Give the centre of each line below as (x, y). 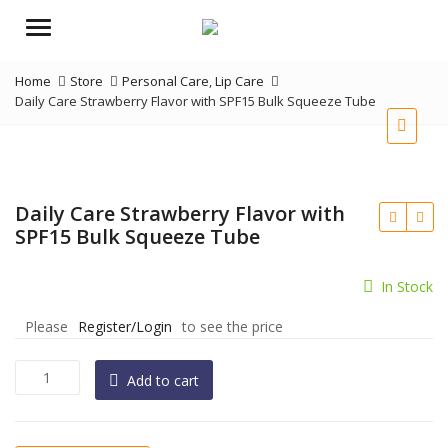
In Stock (407, 286)
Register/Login (125, 326)
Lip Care (239, 81)
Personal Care (165, 81)
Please (46, 326)
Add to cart (162, 380)
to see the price (232, 326)
